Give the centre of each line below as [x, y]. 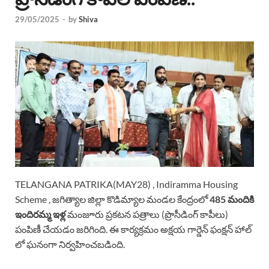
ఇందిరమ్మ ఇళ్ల [40, 214]
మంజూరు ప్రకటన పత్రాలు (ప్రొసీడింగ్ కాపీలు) [147, 214]
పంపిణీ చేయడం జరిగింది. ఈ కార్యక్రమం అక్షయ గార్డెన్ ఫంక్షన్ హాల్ [133, 229]
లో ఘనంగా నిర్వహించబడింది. [70, 244]
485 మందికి [231, 199]
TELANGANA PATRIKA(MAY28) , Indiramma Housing [126, 184]
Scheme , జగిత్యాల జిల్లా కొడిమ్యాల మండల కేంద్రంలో [111, 199]
